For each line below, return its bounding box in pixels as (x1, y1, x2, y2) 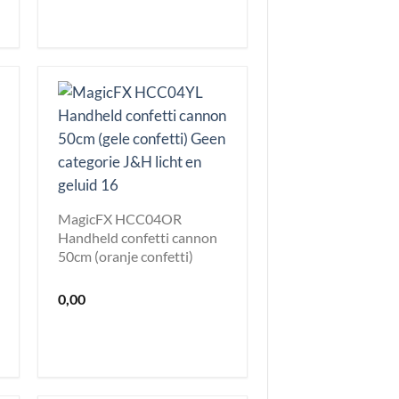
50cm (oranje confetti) (58, 247, 193, 265)
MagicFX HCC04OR (58, 209, 182, 227)
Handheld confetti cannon (58, 228, 217, 246)
